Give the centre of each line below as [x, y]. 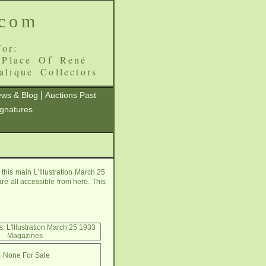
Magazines [25, 236]
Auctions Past [71, 95]
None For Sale [26, 255]
